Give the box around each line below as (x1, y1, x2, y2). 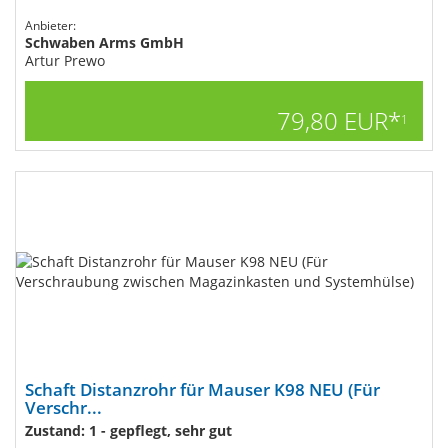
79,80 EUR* (277, 104, 401, 137)
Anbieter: (25, 17, 76, 34)
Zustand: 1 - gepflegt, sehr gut (25, 421, 232, 440)
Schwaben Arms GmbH (25, 33, 184, 52)
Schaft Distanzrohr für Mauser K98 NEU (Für (25, 378, 380, 401)
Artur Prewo (25, 51, 105, 70)
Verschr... (25, 396, 102, 419)
